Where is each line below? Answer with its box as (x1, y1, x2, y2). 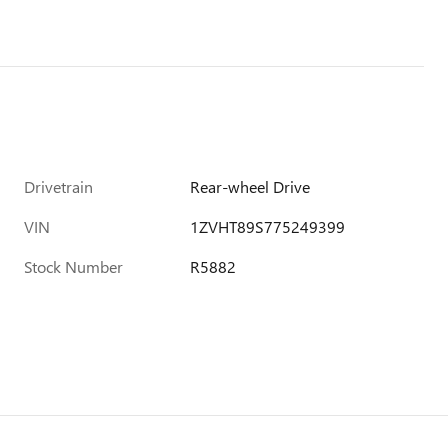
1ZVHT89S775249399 (190, 216, 346, 237)
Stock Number (24, 256, 123, 277)
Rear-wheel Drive (190, 176, 311, 197)
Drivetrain (24, 176, 93, 197)
